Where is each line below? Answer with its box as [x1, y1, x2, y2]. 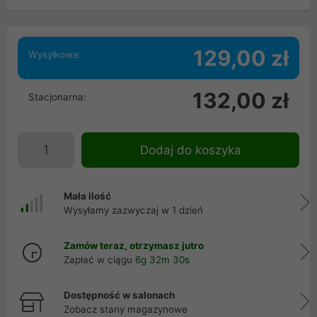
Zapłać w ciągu [64, 254, 135, 265]
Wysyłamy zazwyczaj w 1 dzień [64, 204, 203, 216]
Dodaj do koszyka [139, 143, 241, 157]
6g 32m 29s [135, 254, 189, 265]
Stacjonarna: [28, 91, 86, 103]
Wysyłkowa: [28, 49, 81, 60]
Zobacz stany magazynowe [64, 304, 188, 315]
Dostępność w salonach [64, 289, 175, 301]
